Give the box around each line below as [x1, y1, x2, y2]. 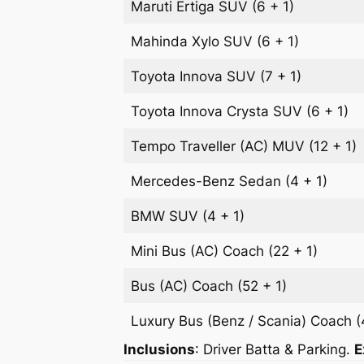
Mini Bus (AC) [131, 242, 223, 259]
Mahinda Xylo [131, 32, 224, 50]
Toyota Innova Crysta [131, 102, 274, 119]
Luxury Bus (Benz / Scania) [131, 312, 311, 329]
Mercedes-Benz [131, 172, 240, 189]
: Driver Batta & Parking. [195, 340, 350, 357]
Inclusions [123, 340, 195, 357]
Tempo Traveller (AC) [131, 137, 273, 154]
